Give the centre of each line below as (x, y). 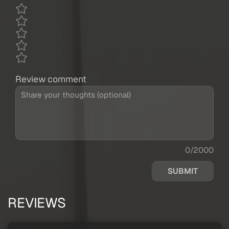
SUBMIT (183, 171)
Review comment (51, 79)
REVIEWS (37, 203)
